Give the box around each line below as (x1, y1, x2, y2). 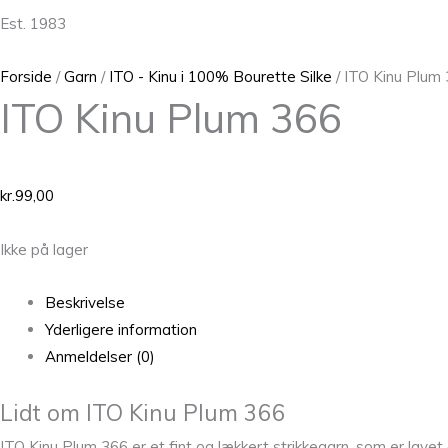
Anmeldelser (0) (45, 346, 155, 366)
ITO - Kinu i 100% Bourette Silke (109, 66, 332, 86)
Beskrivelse (45, 292, 125, 312)
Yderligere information (45, 319, 197, 339)
